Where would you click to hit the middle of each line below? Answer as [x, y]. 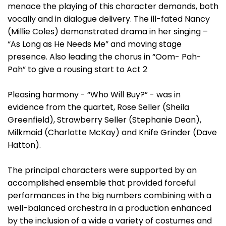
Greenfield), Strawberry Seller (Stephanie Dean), [104, 120]
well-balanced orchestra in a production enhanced [109, 208]
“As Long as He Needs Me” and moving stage [95, 44]
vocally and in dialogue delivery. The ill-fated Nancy [109, 19]
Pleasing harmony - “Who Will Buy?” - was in [94, 95]
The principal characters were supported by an [102, 170]
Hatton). [24, 145]
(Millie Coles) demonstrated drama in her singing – [108, 32]
